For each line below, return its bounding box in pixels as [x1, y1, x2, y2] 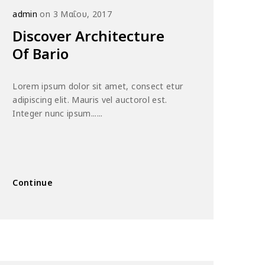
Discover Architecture [12, 26, 165, 46]
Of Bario [12, 44, 69, 64]
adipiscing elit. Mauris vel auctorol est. [12, 94, 167, 106]
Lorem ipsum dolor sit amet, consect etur [12, 80, 183, 92]
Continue [12, 177, 53, 189]
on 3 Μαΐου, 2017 [37, 8, 112, 20]
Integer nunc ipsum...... [12, 108, 103, 119]
